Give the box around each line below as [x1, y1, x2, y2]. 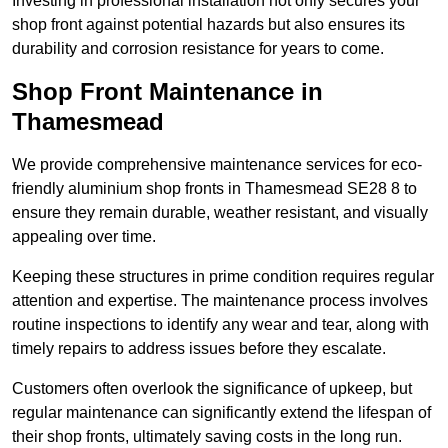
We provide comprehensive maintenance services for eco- [12, 156, 422, 174]
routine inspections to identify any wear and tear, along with [12, 316, 429, 334]
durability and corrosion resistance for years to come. [12, 40, 384, 58]
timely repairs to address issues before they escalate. [12, 340, 386, 358]
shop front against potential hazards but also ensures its [12, 16, 405, 34]
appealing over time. [12, 228, 156, 246]
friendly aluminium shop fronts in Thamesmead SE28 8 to [12, 180, 417, 198]
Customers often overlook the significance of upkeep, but [12, 380, 412, 398]
